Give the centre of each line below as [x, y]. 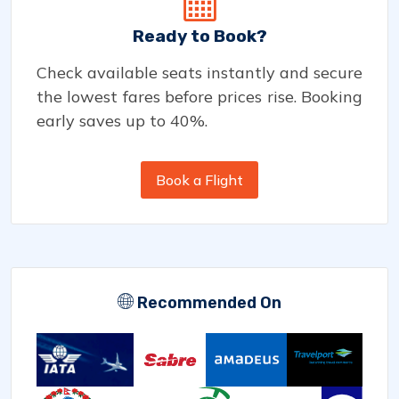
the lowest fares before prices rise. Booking [199, 96]
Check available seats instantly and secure [199, 72]
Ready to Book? [199, 36]
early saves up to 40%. [122, 120]
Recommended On [208, 302]
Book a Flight [199, 179]
